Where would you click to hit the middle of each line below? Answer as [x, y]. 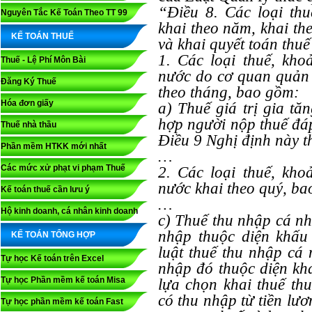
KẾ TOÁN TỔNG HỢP [53, 235]
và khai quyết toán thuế [234, 44]
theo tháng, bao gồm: [229, 92]
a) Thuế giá [201, 108]
